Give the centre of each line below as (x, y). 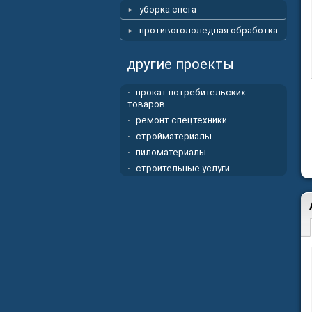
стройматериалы (174, 136)
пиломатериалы (171, 152)
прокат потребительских (191, 92)
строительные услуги (183, 168)
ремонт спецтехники (181, 120)
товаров (146, 104)
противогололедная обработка (209, 30)
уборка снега (168, 9)
